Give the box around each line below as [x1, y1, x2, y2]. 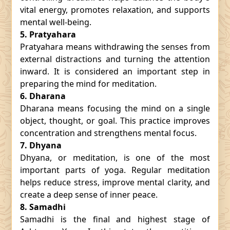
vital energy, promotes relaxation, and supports [20, 4, 210, 15]
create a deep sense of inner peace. [20, 189, 158, 200]
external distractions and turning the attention [20, 53, 210, 65]
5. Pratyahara [20, 29, 76, 40]
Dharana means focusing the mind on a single [20, 103, 210, 114]
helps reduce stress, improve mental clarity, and [20, 177, 210, 188]
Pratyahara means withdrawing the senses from [20, 41, 210, 52]
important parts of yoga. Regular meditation [20, 164, 210, 176]
